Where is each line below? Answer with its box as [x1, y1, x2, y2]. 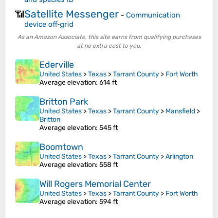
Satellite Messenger [24, 7, 119, 20]
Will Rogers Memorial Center [39, 179, 151, 190]
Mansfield [165, 107, 195, 116]
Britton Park [39, 96, 88, 108]
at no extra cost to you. [77, 42, 141, 50]
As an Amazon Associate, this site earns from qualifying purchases [17, 34, 201, 41]
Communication [126, 10, 180, 19]
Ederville [39, 59, 74, 71]
